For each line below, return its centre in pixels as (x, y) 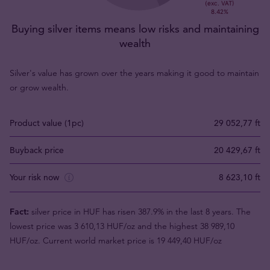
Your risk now (36, 177)
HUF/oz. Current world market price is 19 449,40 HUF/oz (116, 240)
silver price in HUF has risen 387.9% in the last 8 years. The (140, 211)
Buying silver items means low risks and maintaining (135, 29)
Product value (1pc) (47, 123)
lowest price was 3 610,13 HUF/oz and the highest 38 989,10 (122, 226)
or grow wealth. (39, 87)
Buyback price (37, 150)
